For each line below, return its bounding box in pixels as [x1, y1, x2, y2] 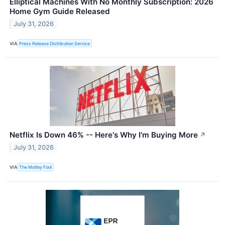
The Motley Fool [19, 164, 52, 170]
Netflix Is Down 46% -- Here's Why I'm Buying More [10, 130, 198, 140]
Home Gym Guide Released [10, 7, 110, 17]
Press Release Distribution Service [19, 40, 90, 46]
